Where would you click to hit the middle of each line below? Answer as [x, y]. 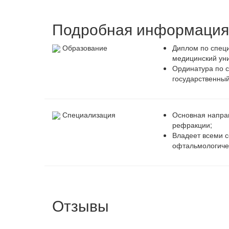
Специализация [89, 114]
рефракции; [192, 124]
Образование [85, 47]
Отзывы [81, 205]
